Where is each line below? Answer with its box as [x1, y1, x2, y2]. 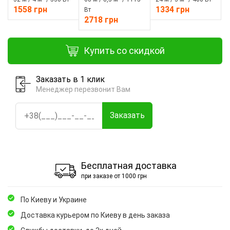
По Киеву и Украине [21, 196, 87, 204]
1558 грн [13, 4, 47, 14]
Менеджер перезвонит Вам [36, 85, 130, 93]
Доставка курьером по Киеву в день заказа [21, 211, 170, 220]
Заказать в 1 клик [36, 74, 105, 84]
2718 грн [84, 14, 119, 25]
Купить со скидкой [83, 45, 165, 56]
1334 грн [155, 4, 189, 14]
